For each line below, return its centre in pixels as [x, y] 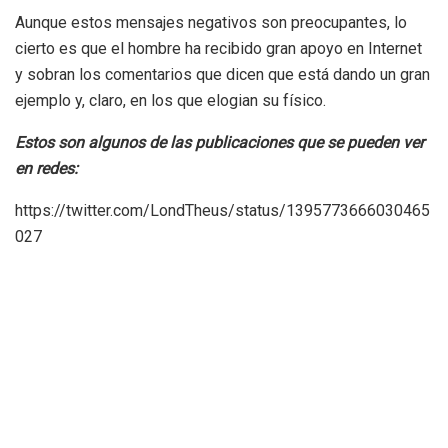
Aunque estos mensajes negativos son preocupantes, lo [211, 22]
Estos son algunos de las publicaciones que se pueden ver [219, 142]
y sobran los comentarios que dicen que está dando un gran [222, 74]
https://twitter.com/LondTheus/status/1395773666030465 [222, 210]
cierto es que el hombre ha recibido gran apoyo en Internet [218, 48]
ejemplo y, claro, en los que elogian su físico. [170, 100]
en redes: [46, 168]
